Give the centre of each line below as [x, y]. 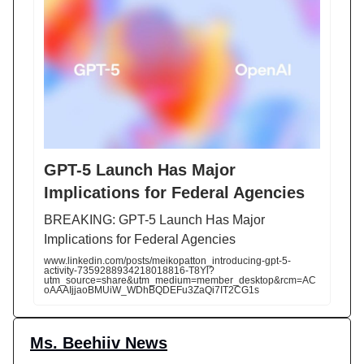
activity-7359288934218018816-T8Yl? [129, 271]
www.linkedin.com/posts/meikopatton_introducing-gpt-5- [167, 261]
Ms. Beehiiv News [99, 343]
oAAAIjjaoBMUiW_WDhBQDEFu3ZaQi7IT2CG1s [152, 290]
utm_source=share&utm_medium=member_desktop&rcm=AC [180, 281]
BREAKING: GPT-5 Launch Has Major [154, 220]
